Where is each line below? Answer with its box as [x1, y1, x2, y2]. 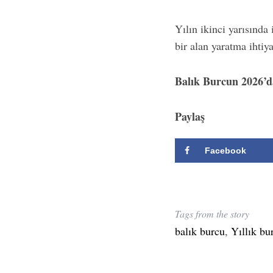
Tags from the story [175, 207, 249, 220]
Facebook [205, 145, 246, 155]
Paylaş [175, 108, 205, 124]
